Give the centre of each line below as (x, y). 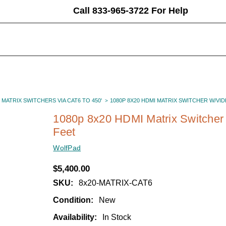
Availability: (75, 217)
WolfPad (67, 148)
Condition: (73, 200)
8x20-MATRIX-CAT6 (115, 183)
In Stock (117, 217)
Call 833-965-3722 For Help (130, 11)
